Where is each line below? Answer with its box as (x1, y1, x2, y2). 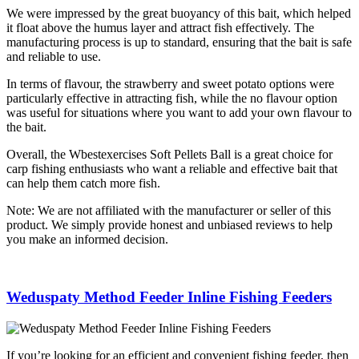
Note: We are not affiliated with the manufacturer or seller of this (6, 203, 331, 217)
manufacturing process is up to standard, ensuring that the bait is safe (6, 34, 352, 49)
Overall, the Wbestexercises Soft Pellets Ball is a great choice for (6, 147, 333, 161)
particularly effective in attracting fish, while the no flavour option (6, 91, 337, 105)
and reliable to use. (6, 49, 101, 63)
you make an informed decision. (6, 232, 168, 246)
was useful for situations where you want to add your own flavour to (6, 105, 352, 119)
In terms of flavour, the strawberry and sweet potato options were (6, 76, 334, 91)
